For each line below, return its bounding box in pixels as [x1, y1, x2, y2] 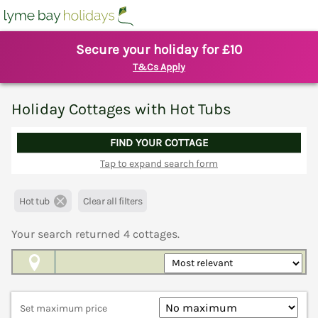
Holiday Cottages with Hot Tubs [11, 100, 231, 118]
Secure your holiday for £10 [76, 42, 242, 57]
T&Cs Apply [133, 61, 185, 73]
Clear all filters [82, 195, 142, 208]
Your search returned [11, 227, 124, 241]
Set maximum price [20, 302, 107, 315]
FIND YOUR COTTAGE [110, 136, 208, 149]
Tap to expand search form [100, 157, 218, 170]
